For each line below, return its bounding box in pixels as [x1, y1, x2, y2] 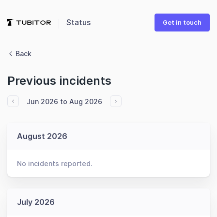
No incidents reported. [17, 159, 93, 168]
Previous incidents [7, 74, 111, 88]
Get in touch [163, 18, 201, 26]
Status [66, 17, 91, 27]
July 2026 [17, 197, 55, 207]
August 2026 [17, 131, 67, 141]
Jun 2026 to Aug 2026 [27, 97, 102, 106]
